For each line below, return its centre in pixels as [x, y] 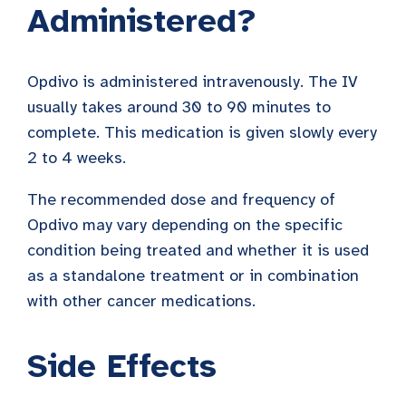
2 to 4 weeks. [79, 157]
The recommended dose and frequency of [181, 199]
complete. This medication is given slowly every [202, 132]
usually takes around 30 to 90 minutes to [179, 106]
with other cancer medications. [141, 300]
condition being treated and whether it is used [198, 250]
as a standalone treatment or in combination [193, 275]
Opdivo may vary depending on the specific [185, 224]
